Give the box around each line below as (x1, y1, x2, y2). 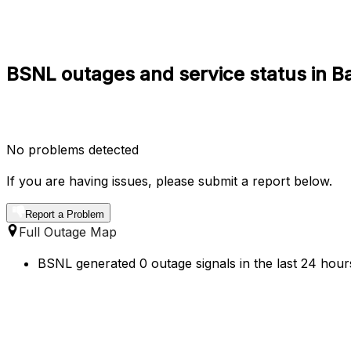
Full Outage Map (19, 223, 117, 240)
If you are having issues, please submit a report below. (6, 172, 332, 189)
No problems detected (6, 141, 139, 157)
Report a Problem (25, 208, 104, 220)
